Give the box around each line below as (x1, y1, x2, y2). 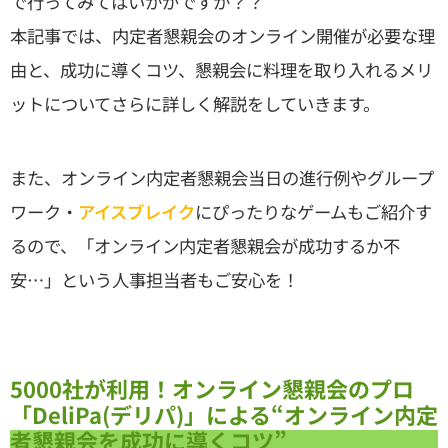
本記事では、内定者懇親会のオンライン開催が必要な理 (10, 23, 435, 49)
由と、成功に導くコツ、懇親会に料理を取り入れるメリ (10, 57, 433, 83)
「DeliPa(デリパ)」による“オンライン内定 (10, 398, 438, 431)
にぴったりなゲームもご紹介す (195, 199, 432, 225)
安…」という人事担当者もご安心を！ (10, 267, 299, 293)
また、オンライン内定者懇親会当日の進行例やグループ (10, 165, 434, 191)
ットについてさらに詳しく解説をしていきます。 (10, 91, 380, 117)
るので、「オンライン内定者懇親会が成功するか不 (10, 233, 400, 259)
